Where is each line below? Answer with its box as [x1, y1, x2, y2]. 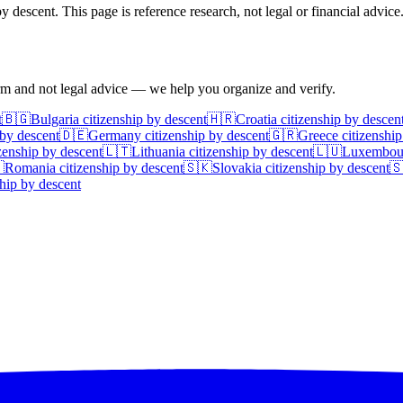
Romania [4, 160, 56, 176]
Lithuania [131, 144, 185, 160]
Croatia [236, 112, 277, 128]
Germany [88, 128, 141, 144]
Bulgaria [31, 112, 79, 128]
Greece [298, 128, 338, 144]
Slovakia [212, 160, 262, 176]
